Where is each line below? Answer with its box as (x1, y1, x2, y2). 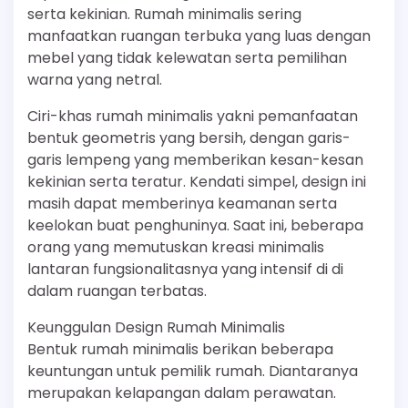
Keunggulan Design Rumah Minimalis (27, 317, 285, 338)
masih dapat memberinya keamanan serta (27, 193, 337, 214)
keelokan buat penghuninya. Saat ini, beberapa (27, 215, 363, 236)
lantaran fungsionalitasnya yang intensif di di (27, 259, 343, 280)
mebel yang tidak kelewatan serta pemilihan (27, 47, 347, 68)
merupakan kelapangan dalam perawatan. (27, 382, 336, 403)
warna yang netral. (27, 69, 162, 90)
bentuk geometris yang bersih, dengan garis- (27, 127, 351, 148)
